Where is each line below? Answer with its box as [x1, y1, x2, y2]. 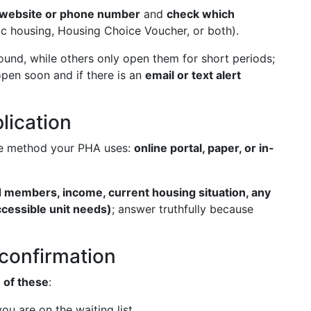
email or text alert [145, 68, 241, 82]
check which [167, 7, 235, 21]
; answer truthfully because [112, 202, 253, 216]
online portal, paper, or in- [134, 141, 274, 155]
